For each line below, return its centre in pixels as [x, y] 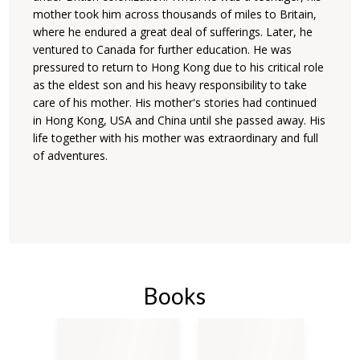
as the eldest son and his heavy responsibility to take [170, 84]
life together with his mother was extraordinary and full [176, 137]
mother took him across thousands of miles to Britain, [175, 14]
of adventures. [71, 155]
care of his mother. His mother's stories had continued [175, 102]
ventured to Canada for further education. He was [163, 49]
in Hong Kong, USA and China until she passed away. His [180, 120]
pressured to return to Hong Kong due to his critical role [179, 67]
